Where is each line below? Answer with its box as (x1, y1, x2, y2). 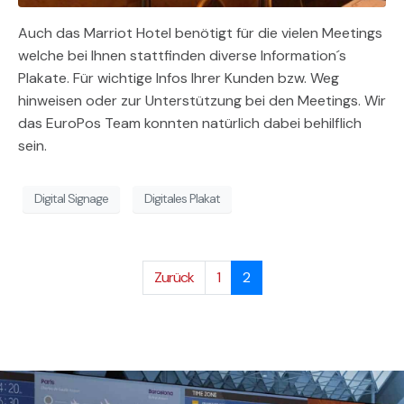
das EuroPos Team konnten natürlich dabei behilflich (18, 114, 362, 133)
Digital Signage (34, 190, 108, 207)
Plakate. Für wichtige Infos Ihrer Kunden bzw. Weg (18, 69, 339, 88)
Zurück (153, 268, 194, 288)
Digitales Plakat (144, 190, 220, 207)
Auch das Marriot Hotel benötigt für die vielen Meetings (18, 23, 382, 43)
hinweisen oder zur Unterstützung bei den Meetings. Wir (18, 91, 386, 111)
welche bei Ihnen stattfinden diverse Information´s (18, 46, 346, 66)
